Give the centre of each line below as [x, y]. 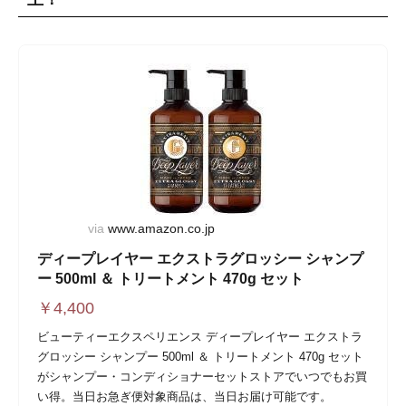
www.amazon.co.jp [161, 228]
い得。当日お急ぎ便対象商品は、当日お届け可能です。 [184, 396]
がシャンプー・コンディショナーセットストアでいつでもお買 [202, 376]
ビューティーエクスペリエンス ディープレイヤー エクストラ [200, 336]
